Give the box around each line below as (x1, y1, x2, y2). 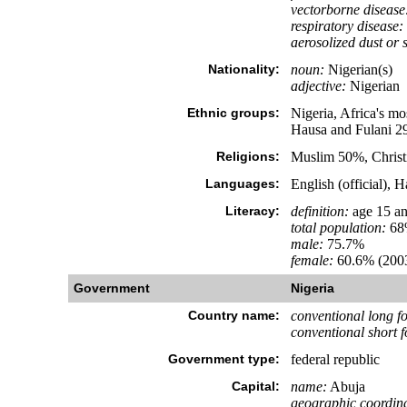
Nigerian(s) (323, 62, 392, 77)
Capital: (231, 379, 280, 393)
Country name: (187, 308, 280, 323)
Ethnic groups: (186, 105, 280, 120)
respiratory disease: (290, 18, 403, 34)
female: (290, 253, 333, 268)
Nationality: (207, 62, 280, 76)
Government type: (167, 352, 280, 366)
